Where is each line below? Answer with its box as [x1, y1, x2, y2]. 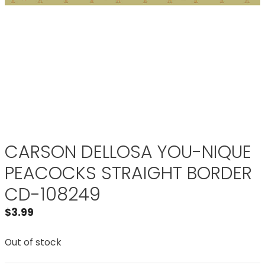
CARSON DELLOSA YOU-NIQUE [5, 140, 251, 164]
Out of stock [5, 235, 62, 248]
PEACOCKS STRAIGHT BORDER [5, 161, 252, 186]
